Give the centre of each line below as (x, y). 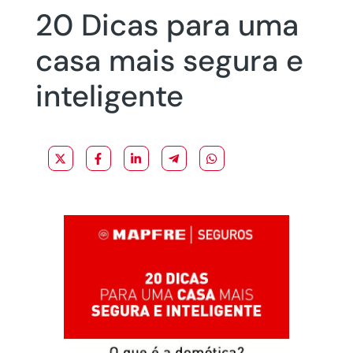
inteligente (109, 96)
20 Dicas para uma (167, 25)
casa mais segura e (169, 61)
